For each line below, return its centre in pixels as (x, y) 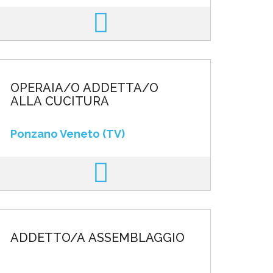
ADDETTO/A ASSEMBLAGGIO (97, 238)
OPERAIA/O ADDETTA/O (84, 88)
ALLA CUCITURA (59, 101)
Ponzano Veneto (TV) (67, 134)
